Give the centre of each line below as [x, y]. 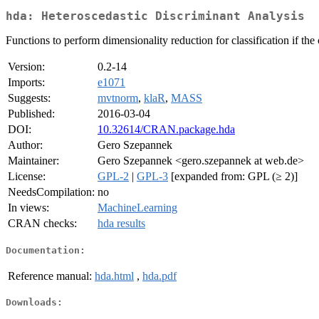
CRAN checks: [42, 224]
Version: [26, 67]
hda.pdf [159, 276]
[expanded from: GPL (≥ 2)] [233, 177]
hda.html [114, 276]
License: [27, 177]
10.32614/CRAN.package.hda [166, 130]
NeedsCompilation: [51, 192]
